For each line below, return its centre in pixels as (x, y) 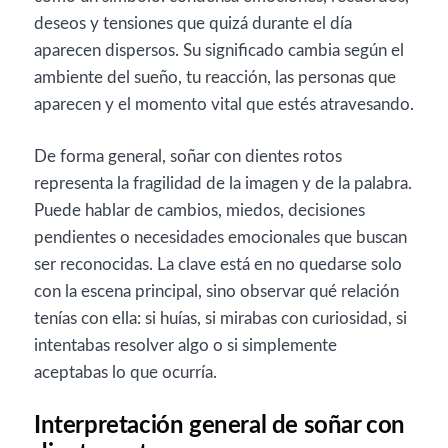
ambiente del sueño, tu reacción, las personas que (215, 77)
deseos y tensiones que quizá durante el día (193, 23)
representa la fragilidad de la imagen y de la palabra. (223, 183)
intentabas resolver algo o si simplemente (185, 345)
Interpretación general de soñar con (220, 425)
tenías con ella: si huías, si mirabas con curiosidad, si (220, 318)
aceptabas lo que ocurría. (125, 372)
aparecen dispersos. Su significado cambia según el (219, 50)
